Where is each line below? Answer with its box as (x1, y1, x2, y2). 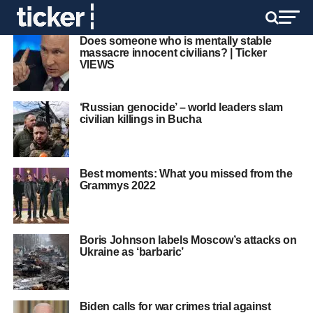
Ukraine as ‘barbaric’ (79, 246, 184, 258)
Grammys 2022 (79, 180, 156, 191)
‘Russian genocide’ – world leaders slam (79, 101, 284, 113)
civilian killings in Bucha (79, 113, 202, 125)
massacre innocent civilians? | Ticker (79, 47, 267, 59)
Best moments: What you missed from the (79, 168, 293, 180)
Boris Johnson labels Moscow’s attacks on (79, 234, 297, 246)
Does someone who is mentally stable (79, 35, 272, 47)
